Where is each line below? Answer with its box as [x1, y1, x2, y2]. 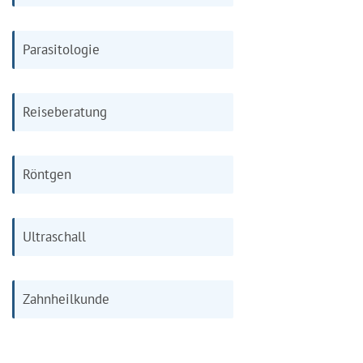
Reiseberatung [23, 102, 107, 121]
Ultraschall [23, 227, 86, 246]
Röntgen [23, 164, 71, 183]
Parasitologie [23, 40, 100, 58]
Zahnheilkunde [23, 289, 109, 308]
